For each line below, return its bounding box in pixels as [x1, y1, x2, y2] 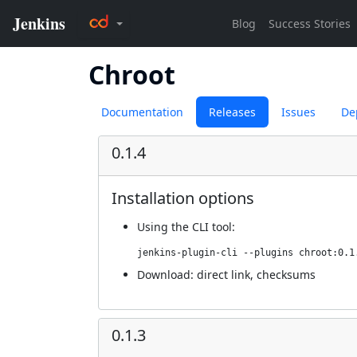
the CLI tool [171, 219, 232, 234]
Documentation [101, 104, 183, 120]
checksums [257, 267, 316, 282]
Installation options [112, 187, 254, 209]
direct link [197, 267, 250, 282]
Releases [209, 104, 256, 120]
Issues [281, 104, 316, 120]
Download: [137, 267, 197, 282]
